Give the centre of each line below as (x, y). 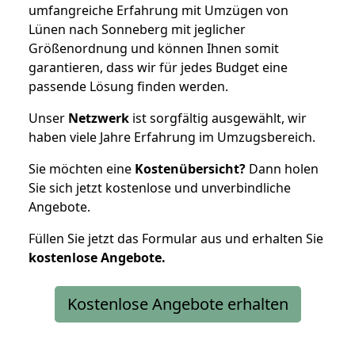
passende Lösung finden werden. (128, 86)
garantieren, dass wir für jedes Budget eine (158, 67)
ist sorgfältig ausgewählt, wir (218, 118)
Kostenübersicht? (190, 168)
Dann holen (282, 168)
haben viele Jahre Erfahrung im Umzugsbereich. (172, 137)
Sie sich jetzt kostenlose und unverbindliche (160, 187)
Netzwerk (99, 118)
